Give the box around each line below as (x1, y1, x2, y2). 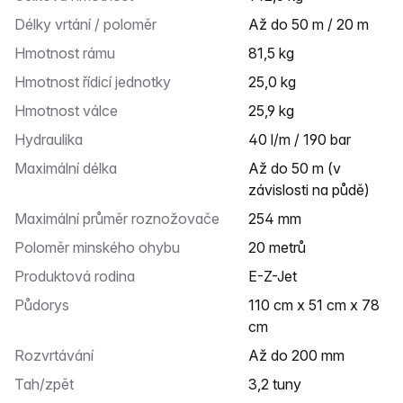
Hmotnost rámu (25, 44, 115, 62)
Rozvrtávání (24, 346, 94, 364)
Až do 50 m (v (248, 159, 259, 177)
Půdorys (24, 296, 69, 314)
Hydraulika (25, 130, 83, 148)
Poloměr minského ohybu (24, 238, 180, 256)
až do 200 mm (259, 346, 345, 364)
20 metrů (256, 238, 306, 256)
